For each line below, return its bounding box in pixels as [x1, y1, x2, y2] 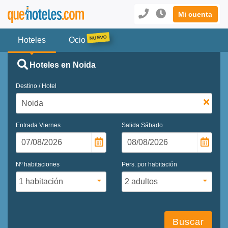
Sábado [141, 121, 163, 129]
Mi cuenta [178, 10, 213, 18]
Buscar [173, 216, 204, 227]
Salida [122, 121, 141, 129]
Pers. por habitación [122, 160, 177, 168]
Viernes [39, 121, 61, 129]
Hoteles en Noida [29, 60, 96, 69]
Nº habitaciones [16, 160, 60, 168]
